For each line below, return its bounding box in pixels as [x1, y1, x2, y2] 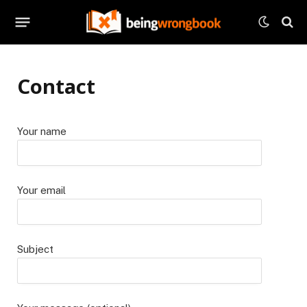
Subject [17, 243, 53, 256]
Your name [17, 125, 66, 137]
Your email [17, 184, 66, 197]
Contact [17, 73, 95, 99]
